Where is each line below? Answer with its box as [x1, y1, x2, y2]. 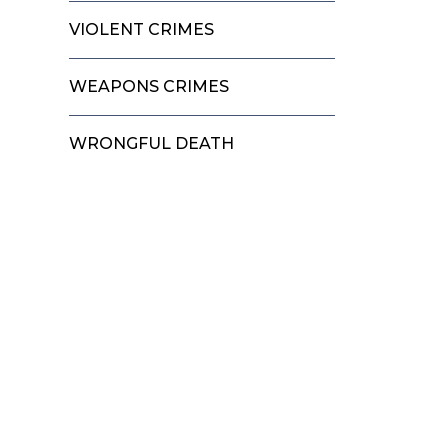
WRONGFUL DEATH [69, 133, 235, 153]
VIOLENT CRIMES [69, 19, 215, 39]
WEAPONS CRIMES [69, 76, 230, 96]
